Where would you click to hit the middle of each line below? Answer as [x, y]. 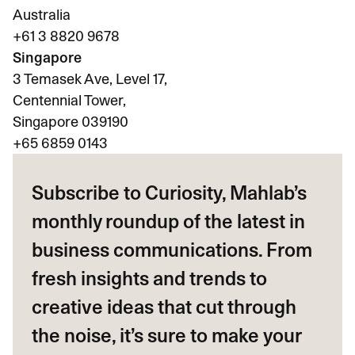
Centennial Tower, [69, 100]
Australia [42, 15]
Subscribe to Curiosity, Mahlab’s [169, 193]
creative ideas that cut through [164, 307]
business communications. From [172, 250]
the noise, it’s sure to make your [166, 336]
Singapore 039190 [71, 122]
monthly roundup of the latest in [168, 221]
